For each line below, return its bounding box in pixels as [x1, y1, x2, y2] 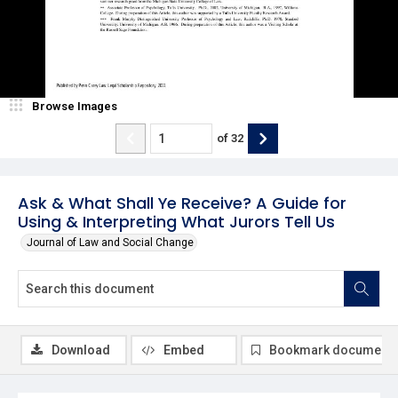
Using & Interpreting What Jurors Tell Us [18, 210, 335, 233]
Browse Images [32, 99, 117, 113]
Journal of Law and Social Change [27, 235, 194, 249]
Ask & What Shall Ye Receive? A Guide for [18, 191, 346, 214]
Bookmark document [269, 342, 392, 357]
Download [52, 342, 110, 357]
